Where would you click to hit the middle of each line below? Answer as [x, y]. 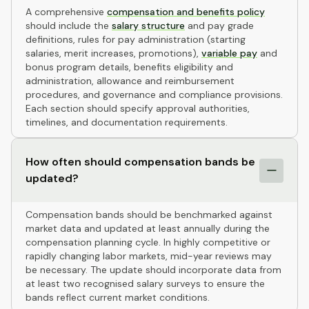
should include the [69, 26]
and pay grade [219, 26]
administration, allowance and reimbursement [130, 81]
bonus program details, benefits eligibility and [129, 67]
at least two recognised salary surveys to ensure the [145, 283]
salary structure [148, 26]
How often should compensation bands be [140, 162]
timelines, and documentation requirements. [127, 122]
